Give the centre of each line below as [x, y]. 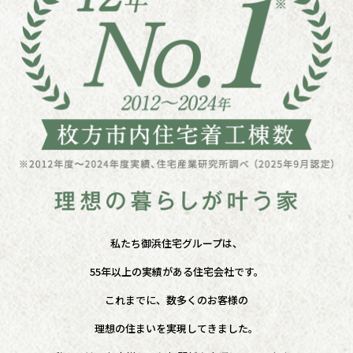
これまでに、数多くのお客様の [176, 299]
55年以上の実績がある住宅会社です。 [176, 271]
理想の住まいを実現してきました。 [176, 328]
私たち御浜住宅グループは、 [176, 243]
